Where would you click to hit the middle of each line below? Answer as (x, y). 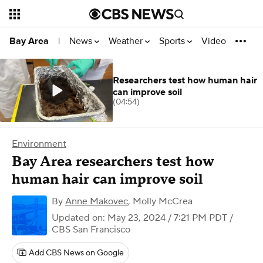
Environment (39, 144)
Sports (173, 41)
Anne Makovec (97, 201)
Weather (127, 41)
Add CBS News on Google (76, 253)
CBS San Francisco (91, 230)
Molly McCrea (163, 201)
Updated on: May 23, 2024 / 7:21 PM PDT (139, 218)
